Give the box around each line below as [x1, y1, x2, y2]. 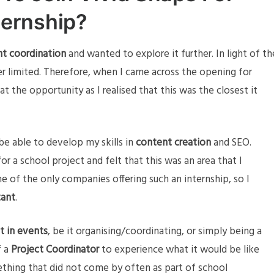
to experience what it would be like [99, 242, 259, 259]
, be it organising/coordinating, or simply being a [48, 223, 262, 240]
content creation [136, 135, 211, 152]
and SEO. [211, 135, 251, 152]
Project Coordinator [11, 242, 99, 259]
